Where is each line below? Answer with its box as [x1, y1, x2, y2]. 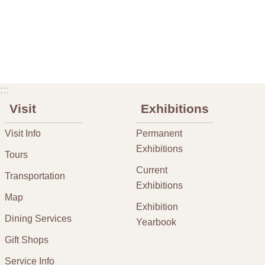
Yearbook [135, 216, 176, 227]
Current [135, 164, 167, 175]
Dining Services [5, 213, 72, 224]
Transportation [5, 170, 65, 181]
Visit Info [5, 128, 41, 138]
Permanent [135, 128, 182, 138]
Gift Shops [5, 234, 49, 245]
